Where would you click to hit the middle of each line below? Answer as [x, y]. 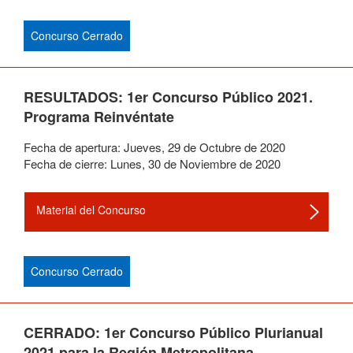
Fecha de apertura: [74, 147]
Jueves [143, 147]
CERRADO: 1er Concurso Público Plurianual [173, 333]
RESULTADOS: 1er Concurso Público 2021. [168, 97]
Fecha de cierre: [67, 163]
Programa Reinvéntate [99, 117]
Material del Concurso [91, 210]
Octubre [220, 147]
